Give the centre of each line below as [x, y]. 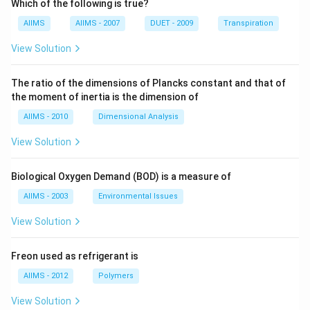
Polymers [116, 276]
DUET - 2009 [172, 23]
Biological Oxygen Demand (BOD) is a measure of [121, 176]
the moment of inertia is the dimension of [105, 97]
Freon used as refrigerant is [75, 256]
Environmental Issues [138, 196]
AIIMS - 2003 [46, 196]
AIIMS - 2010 [46, 117]
